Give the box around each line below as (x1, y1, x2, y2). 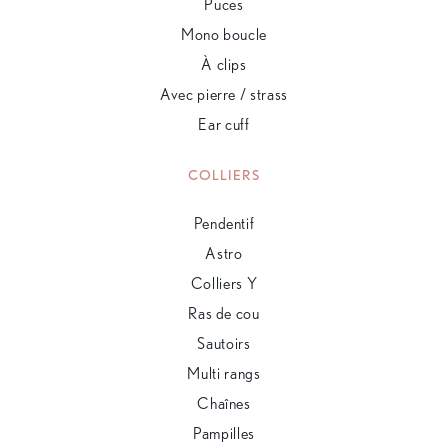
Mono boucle (180, 24, 268, 44)
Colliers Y (190, 273, 258, 293)
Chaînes (197, 393, 251, 413)
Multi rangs (187, 363, 261, 383)
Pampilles (193, 423, 255, 443)
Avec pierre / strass (160, 84, 288, 104)
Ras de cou (188, 303, 260, 323)
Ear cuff (198, 114, 250, 134)
